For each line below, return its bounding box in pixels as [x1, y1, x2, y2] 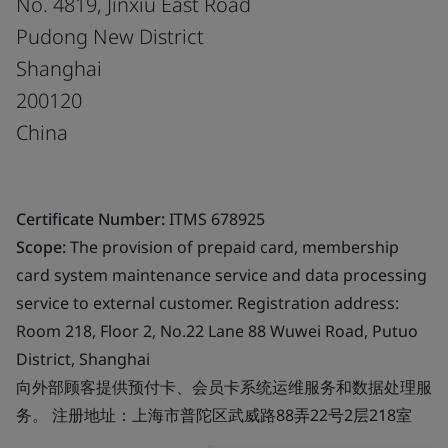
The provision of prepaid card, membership [66, 235, 399, 258]
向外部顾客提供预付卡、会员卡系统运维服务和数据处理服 [16, 375, 432, 398]
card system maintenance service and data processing [16, 263, 427, 286]
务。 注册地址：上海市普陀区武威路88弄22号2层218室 [16, 403, 412, 426]
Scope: [16, 235, 66, 258]
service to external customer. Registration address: [16, 291, 399, 314]
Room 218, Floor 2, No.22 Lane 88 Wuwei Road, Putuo [16, 319, 418, 342]
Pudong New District [16, 22, 204, 50]
